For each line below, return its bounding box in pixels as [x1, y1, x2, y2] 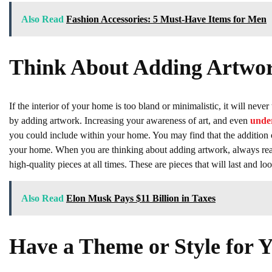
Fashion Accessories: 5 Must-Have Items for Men [66, 13, 267, 24]
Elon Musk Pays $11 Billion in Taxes [66, 192, 216, 203]
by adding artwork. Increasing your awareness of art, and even [9, 115, 250, 126]
